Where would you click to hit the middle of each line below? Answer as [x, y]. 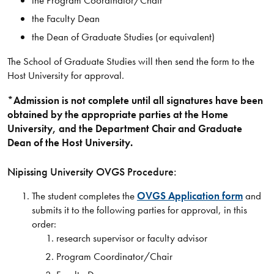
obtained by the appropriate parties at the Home [117, 115]
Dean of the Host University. [70, 143]
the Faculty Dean [65, 19]
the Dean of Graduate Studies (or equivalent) [123, 37]
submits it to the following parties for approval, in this [139, 209]
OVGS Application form [190, 195]
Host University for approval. [65, 76]
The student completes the [84, 195]
